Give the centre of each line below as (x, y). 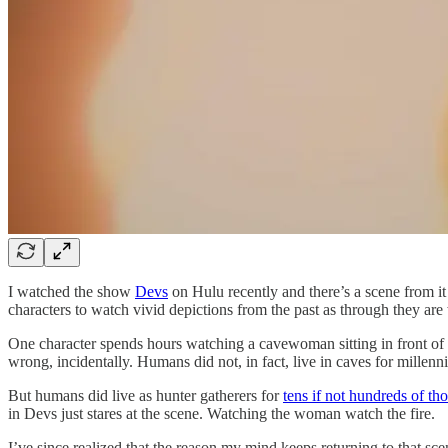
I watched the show (71, 291)
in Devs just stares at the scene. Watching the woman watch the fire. (221, 413)
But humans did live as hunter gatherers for (145, 395)
